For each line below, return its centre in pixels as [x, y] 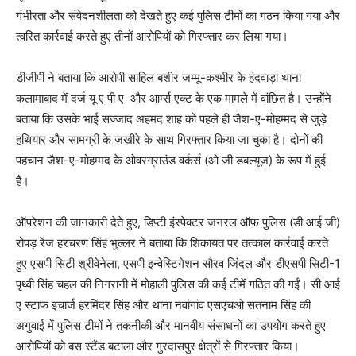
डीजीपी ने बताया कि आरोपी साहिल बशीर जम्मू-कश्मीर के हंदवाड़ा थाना [159, 77]
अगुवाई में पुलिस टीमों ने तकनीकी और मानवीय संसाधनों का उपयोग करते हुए [171, 325]
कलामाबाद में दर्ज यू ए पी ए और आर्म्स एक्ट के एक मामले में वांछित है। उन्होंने [174, 98]
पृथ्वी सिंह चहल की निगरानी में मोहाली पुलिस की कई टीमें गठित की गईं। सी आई [178, 284]
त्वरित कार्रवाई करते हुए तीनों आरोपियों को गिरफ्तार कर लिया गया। [152, 36]
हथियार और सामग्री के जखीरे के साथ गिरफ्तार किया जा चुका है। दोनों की [169, 139]
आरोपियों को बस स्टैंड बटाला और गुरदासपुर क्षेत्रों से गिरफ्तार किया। [158, 346]
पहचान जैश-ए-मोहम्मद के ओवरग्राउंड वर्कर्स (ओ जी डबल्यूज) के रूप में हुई [171, 160]
